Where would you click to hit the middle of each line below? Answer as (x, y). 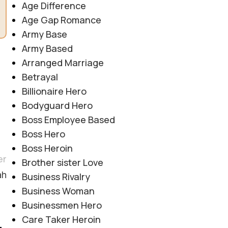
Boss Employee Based (68, 120)
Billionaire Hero (54, 91)
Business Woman (58, 191)
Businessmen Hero (62, 205)
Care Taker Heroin (61, 220)
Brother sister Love (62, 163)
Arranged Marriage (63, 63)
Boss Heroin (47, 148)
